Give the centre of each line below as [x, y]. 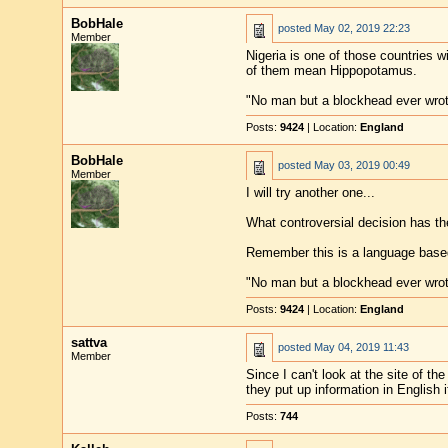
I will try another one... [310, 192]
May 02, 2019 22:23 [361, 28]
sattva [88, 342]
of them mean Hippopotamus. [331, 70]
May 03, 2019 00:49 [361, 165]
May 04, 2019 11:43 [361, 347]
